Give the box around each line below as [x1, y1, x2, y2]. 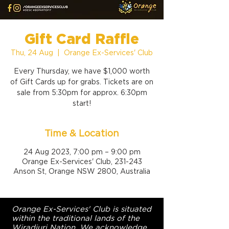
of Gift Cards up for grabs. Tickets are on [10, 78, 153, 86]
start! [73, 99, 91, 107]
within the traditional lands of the [12, 214, 140, 223]
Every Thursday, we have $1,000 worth [14, 67, 150, 75]
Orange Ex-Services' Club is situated [12, 204, 151, 214]
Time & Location [44, 128, 119, 139]
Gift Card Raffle [25, 30, 139, 48]
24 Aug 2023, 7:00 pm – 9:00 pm [23, 148, 141, 156]
